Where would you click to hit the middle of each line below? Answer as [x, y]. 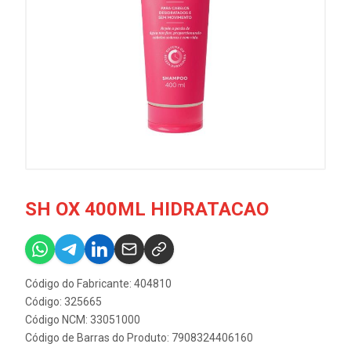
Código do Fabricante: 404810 [98, 284]
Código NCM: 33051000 [83, 320]
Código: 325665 [63, 302]
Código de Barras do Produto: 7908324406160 [139, 338]
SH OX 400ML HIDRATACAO [147, 209]
